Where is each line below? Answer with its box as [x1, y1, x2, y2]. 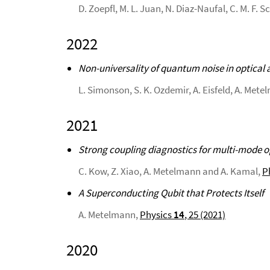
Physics [140, 208, 174, 221]
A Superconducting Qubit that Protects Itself [78, 186, 264, 199]
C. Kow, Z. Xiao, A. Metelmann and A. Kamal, [78, 165, 262, 178]
